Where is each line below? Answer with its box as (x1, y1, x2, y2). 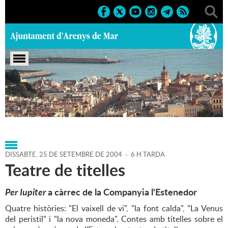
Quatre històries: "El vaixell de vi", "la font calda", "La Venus (5, 203, 223, 214)
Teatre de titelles (5, 158, 125, 182)
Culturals (65, 104, 98, 116)
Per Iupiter (5, 185, 46, 199)
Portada (5, 94, 34, 105)
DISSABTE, (5, 150, 39, 159)
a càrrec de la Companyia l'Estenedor (46, 185, 197, 199)
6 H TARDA (131, 150, 165, 159)
